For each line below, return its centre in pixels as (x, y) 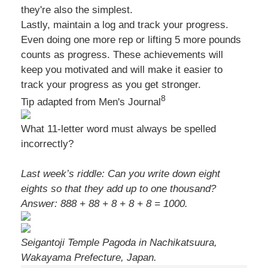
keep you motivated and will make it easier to (122, 70)
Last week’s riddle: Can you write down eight (121, 174)
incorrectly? (47, 144)
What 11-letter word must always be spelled (118, 129)
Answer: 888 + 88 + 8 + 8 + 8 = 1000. (104, 204)
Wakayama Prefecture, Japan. (89, 258)
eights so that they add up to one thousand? (118, 189)
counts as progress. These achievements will (122, 55)
